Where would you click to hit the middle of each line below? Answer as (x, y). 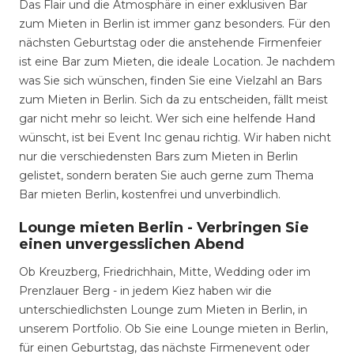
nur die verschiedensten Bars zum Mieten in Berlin (158, 156)
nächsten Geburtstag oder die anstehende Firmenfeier (170, 43)
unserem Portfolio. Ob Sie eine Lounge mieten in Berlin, (173, 329)
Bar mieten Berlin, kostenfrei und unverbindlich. (150, 194)
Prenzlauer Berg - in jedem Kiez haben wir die (145, 291)
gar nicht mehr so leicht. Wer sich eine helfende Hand (167, 119)
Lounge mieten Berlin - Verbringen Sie (164, 228)
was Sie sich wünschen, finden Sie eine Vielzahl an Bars (170, 81)
